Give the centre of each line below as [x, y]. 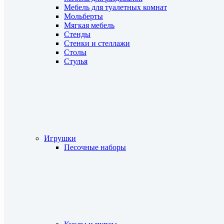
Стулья [76, 61]
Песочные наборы [95, 147]
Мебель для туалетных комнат [115, 7]
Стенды [77, 34]
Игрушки [60, 138]
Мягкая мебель [89, 25]
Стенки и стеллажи [97, 43]
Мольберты [83, 16]
